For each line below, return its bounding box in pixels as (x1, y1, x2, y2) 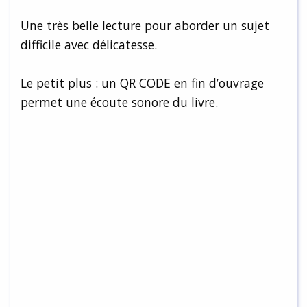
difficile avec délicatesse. (21, 36, 157, 53)
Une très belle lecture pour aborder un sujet (21, 16, 269, 34)
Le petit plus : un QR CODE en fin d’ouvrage (21, 74, 264, 91)
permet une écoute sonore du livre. (21, 93, 218, 110)
